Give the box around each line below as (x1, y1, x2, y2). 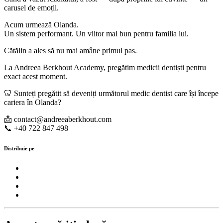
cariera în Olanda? (4, 98, 61, 107)
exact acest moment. (4, 72, 67, 81)
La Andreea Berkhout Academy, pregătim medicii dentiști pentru (4, 63, 206, 72)
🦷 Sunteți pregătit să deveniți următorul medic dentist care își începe (4, 89, 219, 98)
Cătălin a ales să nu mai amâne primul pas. (4, 46, 137, 55)
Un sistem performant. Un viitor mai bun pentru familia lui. (4, 29, 189, 38)
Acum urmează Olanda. (4, 20, 79, 29)
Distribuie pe (4, 145, 34, 151)
